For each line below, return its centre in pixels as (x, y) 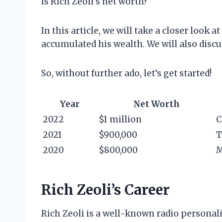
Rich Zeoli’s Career (105, 190)
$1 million (120, 120)
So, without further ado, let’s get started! (126, 74)
